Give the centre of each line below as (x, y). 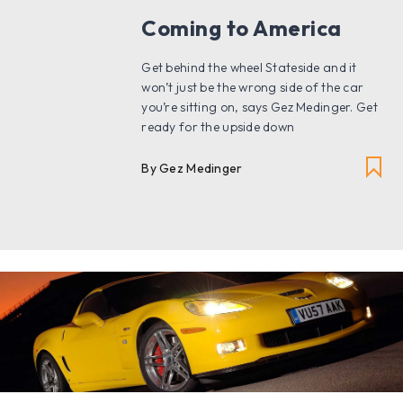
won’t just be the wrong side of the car (253, 87)
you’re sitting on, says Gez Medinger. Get (260, 107)
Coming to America (242, 27)
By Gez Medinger (192, 168)
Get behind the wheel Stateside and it (249, 67)
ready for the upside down (218, 126)
